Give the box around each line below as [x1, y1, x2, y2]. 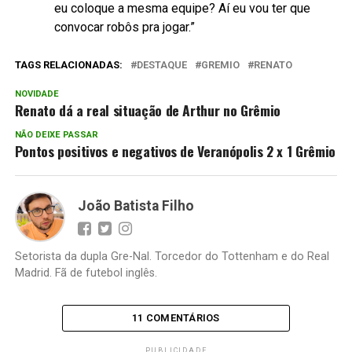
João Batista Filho [77, 197, 194, 214]
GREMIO [200, 58, 240, 71]
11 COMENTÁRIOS [132, 311, 220, 324]
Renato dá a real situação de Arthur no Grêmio [14, 99, 280, 120]
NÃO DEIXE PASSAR [14, 129, 98, 140]
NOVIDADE [14, 88, 59, 99]
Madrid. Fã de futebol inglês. [14, 266, 157, 280]
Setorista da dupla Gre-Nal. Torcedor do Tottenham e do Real [14, 249, 329, 263]
